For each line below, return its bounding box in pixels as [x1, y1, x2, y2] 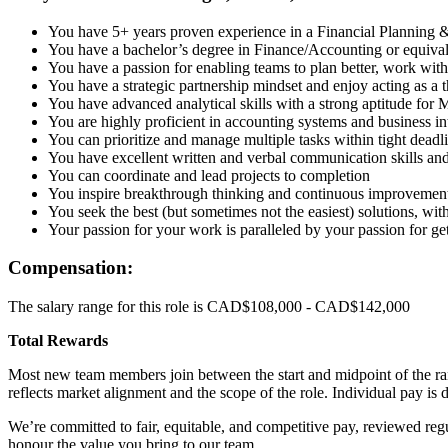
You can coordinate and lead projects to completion [48, 166, 370, 184]
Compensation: [8, 257, 133, 279]
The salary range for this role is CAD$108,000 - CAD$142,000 [8, 298, 410, 316]
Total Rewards [8, 332, 108, 350]
